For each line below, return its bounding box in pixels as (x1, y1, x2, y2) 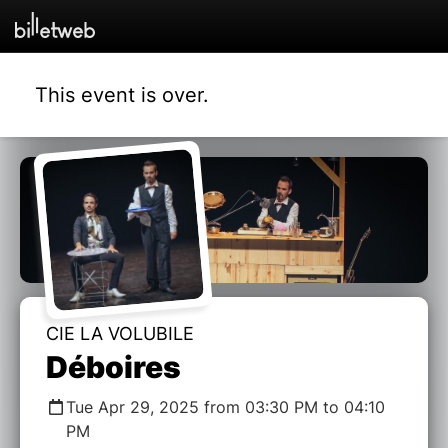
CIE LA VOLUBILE (46, 323, 194, 345)
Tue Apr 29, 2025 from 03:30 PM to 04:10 (66, 397, 385, 418)
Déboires (46, 349, 181, 386)
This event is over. (35, 82, 209, 107)
